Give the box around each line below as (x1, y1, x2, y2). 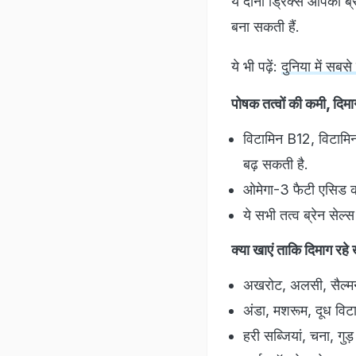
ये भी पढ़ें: (231, 57, 281, 75)
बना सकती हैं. (231, 17, 300, 35)
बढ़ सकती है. (243, 155, 308, 172)
